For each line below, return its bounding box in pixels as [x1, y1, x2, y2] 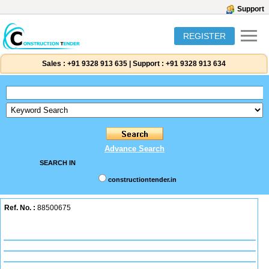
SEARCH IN [39, 159, 76, 166]
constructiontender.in [107, 176, 177, 183]
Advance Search [104, 144, 165, 153]
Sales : [42, 59, 65, 68]
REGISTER [183, 31, 226, 41]
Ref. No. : [4, 204, 35, 212]
